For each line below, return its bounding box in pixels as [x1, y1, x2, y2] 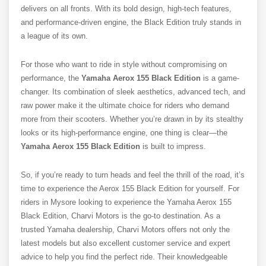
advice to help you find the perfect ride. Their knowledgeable [21, 252, 227, 262]
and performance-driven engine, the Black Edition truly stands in [21, 18, 241, 27]
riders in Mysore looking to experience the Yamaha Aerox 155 [21, 198, 232, 207]
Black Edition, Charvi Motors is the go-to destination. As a [21, 211, 220, 221]
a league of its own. [21, 31, 88, 41]
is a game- [201, 74, 239, 83]
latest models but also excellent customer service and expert [21, 239, 230, 248]
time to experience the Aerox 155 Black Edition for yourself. [21, 184, 228, 194]
